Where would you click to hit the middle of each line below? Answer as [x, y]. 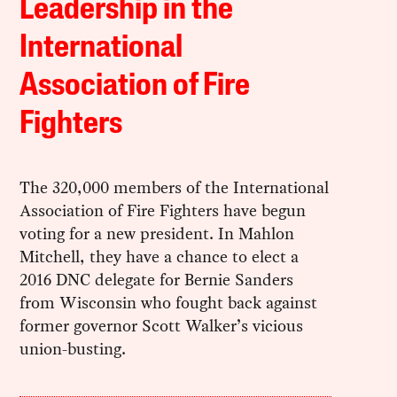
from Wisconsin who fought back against [169, 302]
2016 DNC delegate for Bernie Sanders [157, 279]
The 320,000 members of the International [175, 187]
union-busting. [73, 348]
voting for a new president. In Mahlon [157, 233]
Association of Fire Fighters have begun [163, 210]
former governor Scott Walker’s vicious [162, 325]
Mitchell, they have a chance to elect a [160, 256]
